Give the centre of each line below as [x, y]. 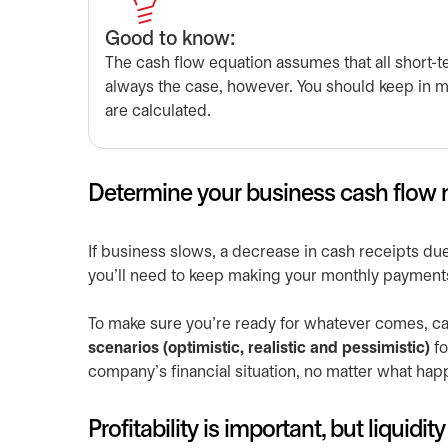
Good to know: [170, 39]
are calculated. [158, 111]
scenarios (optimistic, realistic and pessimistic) [259, 348]
